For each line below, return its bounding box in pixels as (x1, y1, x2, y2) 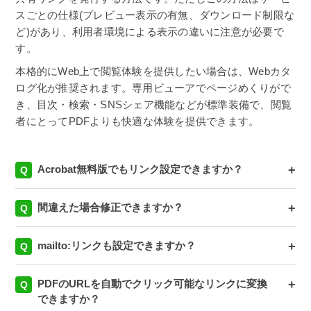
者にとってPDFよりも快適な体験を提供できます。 (15, 115, 260, 128)
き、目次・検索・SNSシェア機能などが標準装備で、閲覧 (15, 99, 292, 111)
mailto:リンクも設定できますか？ (37, 239, 196, 252)
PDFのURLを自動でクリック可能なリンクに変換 (37, 278, 268, 290)
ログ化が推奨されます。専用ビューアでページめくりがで (15, 82, 291, 94)
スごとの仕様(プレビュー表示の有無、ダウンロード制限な (15, 8, 295, 21)
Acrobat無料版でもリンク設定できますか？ (37, 163, 244, 176)
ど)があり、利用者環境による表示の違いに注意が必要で (15, 25, 284, 37)
